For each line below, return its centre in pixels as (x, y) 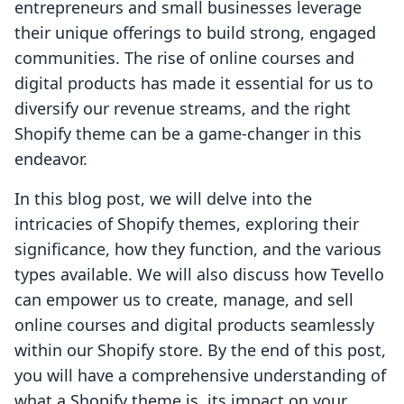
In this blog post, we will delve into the (163, 199)
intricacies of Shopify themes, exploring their (187, 224)
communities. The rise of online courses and (184, 58)
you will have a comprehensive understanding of (200, 376)
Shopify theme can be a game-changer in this (188, 134)
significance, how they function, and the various (198, 249)
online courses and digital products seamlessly (194, 325)
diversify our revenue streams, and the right (183, 109)
